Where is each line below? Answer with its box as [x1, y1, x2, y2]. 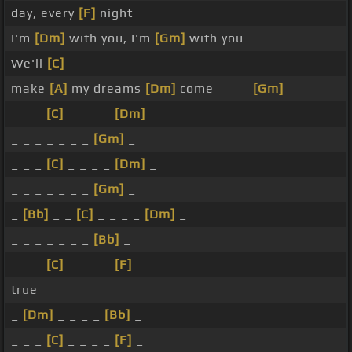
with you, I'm [65, 31, 155, 46]
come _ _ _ [176, 81, 253, 97]
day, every [11, 5, 79, 21]
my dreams [68, 81, 145, 97]
